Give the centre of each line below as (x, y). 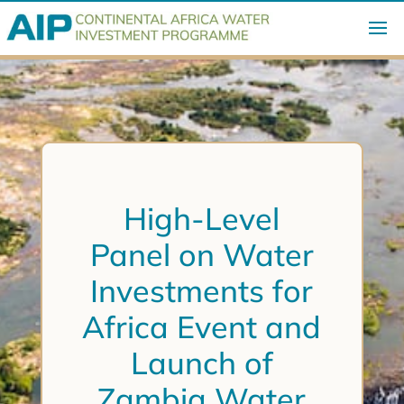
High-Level (202, 219)
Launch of (202, 363)
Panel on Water (202, 255)
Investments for (202, 291)
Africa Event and (202, 327)
